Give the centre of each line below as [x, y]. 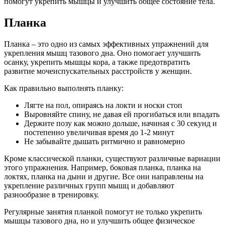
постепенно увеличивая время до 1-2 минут [99, 132]
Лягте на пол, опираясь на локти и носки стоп [103, 105]
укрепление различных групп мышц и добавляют [89, 185]
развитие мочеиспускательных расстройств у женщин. [98, 71]
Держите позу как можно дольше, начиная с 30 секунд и [121, 123]
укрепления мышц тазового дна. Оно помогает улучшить [102, 53]
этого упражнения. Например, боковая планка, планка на [102, 167]
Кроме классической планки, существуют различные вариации [112, 158]
